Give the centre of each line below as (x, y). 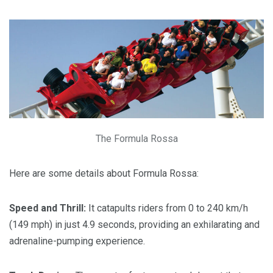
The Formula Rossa (136, 139)
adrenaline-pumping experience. (77, 241)
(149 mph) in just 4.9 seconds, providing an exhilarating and (134, 225)
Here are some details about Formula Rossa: (104, 174)
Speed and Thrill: (48, 208)
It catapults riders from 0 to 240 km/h (167, 208)
